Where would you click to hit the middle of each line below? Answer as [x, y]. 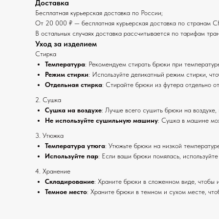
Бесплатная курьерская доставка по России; [99, 13]
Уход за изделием [66, 44]
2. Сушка [48, 100]
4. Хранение [53, 171]
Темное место [66, 192]
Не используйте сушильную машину [101, 120]
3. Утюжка [49, 135]
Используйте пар [72, 156]
